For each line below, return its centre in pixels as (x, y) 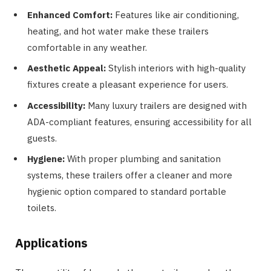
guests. (42, 138)
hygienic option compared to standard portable (127, 192)
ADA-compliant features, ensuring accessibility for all (139, 122)
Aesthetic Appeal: (67, 68)
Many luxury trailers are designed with (166, 105)
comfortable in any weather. (87, 47)
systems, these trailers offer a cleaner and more (130, 175)
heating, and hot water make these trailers (118, 31)
